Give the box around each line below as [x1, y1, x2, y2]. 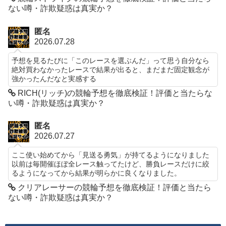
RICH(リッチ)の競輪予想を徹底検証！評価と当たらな [16, 88, 213, 97]
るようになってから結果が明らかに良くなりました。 [12, 169, 182, 178]
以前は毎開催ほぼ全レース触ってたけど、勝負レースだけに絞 [12, 160, 210, 168]
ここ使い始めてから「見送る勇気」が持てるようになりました [12, 151, 210, 159]
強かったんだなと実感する [12, 74, 97, 83]
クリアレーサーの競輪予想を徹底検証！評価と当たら [16, 183, 212, 192]
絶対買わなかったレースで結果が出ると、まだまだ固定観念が [12, 65, 210, 74]
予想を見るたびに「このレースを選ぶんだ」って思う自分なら [12, 56, 210, 65]
